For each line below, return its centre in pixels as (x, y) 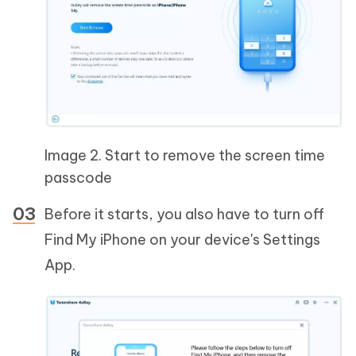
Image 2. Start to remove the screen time (185, 156)
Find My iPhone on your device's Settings (182, 240)
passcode (78, 178)
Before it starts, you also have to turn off (184, 215)
